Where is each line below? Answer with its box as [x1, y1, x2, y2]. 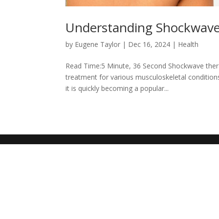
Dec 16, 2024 [128, 39, 171, 49]
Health [178, 39, 199, 49]
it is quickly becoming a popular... [66, 83, 169, 93]
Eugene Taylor [75, 39, 121, 49]
